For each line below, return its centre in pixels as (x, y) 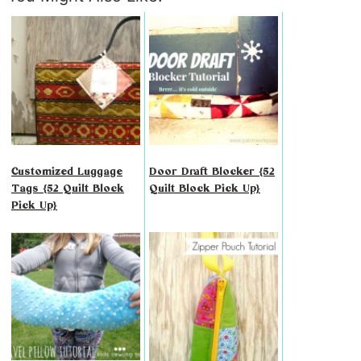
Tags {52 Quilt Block (67, 188)
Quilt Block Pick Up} (204, 188)
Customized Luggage (66, 171)
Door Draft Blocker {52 (212, 171)
